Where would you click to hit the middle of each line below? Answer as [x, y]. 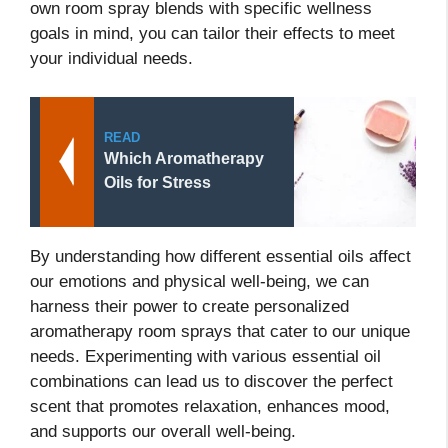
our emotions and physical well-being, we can [199, 281]
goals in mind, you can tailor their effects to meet [212, 34]
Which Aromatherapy [184, 158]
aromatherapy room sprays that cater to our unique [220, 331]
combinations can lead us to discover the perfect [211, 381]
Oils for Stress [157, 182]
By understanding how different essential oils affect [220, 256]
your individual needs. [111, 59]
